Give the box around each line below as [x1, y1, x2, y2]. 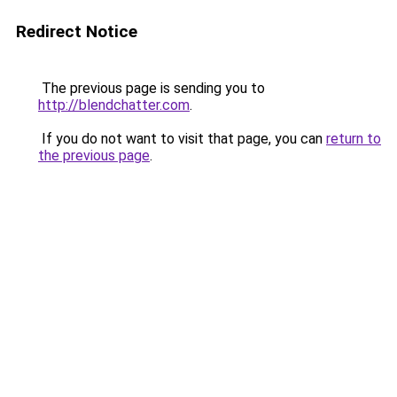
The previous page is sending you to [38, 80, 265, 97]
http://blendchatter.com [38, 97, 190, 113]
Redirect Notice [16, 21, 137, 42]
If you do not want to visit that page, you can [38, 130, 326, 147]
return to [326, 130, 381, 147]
